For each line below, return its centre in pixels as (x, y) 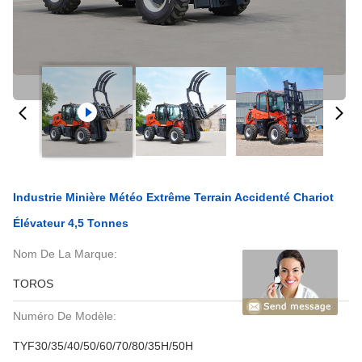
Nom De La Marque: (65, 254)
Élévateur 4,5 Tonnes (71, 223)
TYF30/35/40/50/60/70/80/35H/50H (103, 346)
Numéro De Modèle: (65, 316)
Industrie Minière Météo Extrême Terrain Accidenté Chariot (173, 197)
